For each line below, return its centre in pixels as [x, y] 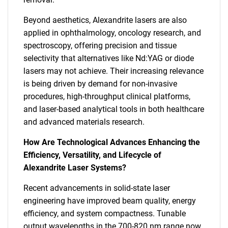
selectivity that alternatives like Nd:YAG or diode [109, 58]
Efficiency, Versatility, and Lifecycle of [92, 155]
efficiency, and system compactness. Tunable [105, 213]
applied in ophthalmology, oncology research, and [112, 33]
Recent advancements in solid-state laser [97, 188]
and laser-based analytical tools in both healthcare [114, 109]
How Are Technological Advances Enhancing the [112, 142]
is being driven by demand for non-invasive [100, 84]
